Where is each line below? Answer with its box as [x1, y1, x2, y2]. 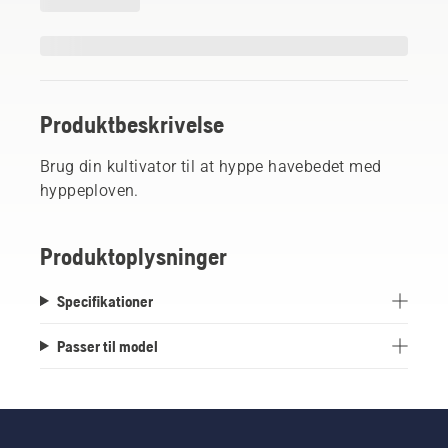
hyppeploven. [40, 180, 139, 200]
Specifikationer [56, 291, 153, 310]
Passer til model [56, 336, 158, 355]
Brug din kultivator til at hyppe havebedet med [40, 156, 382, 176]
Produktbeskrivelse [40, 110, 224, 138]
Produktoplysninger [40, 242, 227, 270]
